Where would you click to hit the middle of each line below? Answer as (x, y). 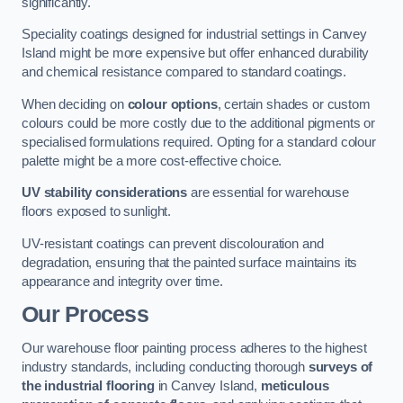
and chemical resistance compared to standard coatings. (184, 72)
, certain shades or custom (294, 104)
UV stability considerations (105, 193)
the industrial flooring (88, 385)
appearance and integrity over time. (122, 281)
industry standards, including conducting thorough (165, 367)
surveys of (340, 367)
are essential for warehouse (269, 193)
